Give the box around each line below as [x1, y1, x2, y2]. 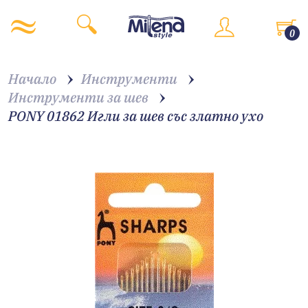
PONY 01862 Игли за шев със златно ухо [8, 107, 263, 125]
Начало [8, 69, 56, 88]
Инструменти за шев [8, 88, 148, 107]
